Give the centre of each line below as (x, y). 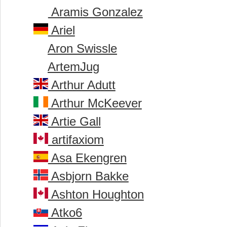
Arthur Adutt (82, 85)
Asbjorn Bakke (88, 176)
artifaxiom (76, 140)
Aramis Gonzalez (95, 12)
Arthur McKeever (95, 103)
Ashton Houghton (96, 195)
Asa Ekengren (87, 158)
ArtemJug (73, 67)
